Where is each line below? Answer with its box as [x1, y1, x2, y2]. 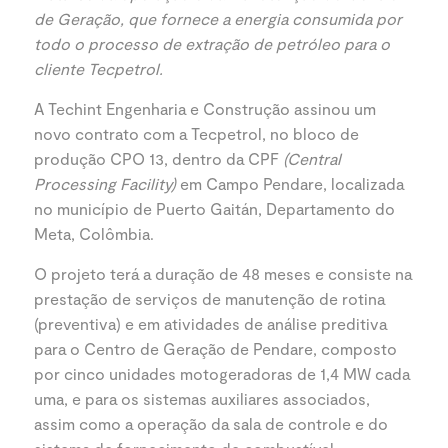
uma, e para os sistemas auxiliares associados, [34, 389, 370, 408]
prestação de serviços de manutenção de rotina [34, 289, 385, 308]
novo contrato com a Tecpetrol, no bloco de [34, 124, 359, 143]
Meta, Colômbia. [34, 224, 154, 243]
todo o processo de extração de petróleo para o [34, 34, 390, 53]
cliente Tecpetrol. [34, 59, 163, 78]
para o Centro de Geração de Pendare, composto [34, 339, 397, 358]
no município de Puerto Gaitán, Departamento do [34, 199, 395, 218]
